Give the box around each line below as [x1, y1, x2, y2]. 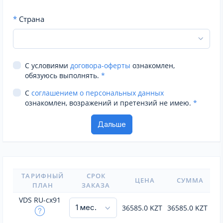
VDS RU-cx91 [19, 195, 61, 205]
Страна [17, 13, 44, 24]
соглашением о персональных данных [31, 88, 164, 98]
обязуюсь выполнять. [25, 71, 101, 80]
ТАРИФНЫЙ [21, 171, 64, 180]
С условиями [25, 61, 70, 70]
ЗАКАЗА [81, 181, 111, 190]
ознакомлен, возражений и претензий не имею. [25, 98, 193, 108]
